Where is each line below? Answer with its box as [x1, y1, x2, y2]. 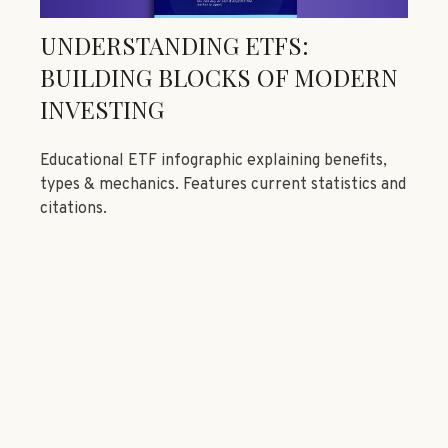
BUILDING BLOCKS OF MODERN [40, 60, 398, 93]
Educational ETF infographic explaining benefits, [40, 150, 387, 171]
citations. [40, 198, 107, 219]
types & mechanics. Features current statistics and [40, 174, 406, 195]
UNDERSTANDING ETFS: [40, 28, 309, 61]
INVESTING [40, 92, 164, 125]
